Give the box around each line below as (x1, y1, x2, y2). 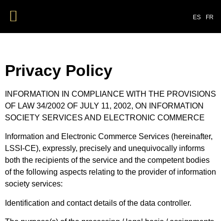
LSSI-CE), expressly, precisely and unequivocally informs (5, 144, 205, 153)
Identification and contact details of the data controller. (5, 198, 191, 207)
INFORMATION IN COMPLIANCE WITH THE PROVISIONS (5, 90, 216, 98)
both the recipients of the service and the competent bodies (5, 156, 210, 165)
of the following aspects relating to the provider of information (5, 168, 216, 177)
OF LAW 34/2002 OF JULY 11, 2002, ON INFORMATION (5, 102, 204, 110)
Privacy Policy (5, 62, 112, 79)
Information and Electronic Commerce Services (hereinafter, (5, 132, 213, 141)
